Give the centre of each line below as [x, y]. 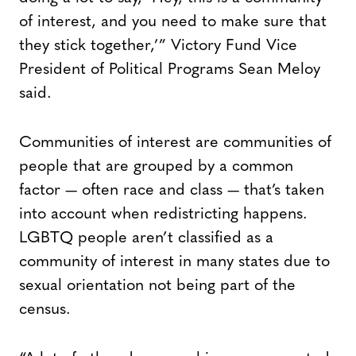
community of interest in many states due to [174, 262]
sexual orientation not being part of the [157, 286]
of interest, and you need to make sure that [173, 22]
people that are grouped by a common [156, 166]
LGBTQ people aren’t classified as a [146, 238]
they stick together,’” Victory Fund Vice [158, 46]
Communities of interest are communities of [175, 143]
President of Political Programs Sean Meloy [170, 70]
